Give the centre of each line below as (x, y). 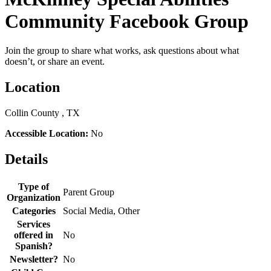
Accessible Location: (47, 134)
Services (34, 224)
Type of (34, 186)
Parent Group (89, 192)
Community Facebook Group (127, 21)
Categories (34, 211)
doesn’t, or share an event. (56, 62)
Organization (34, 197)
